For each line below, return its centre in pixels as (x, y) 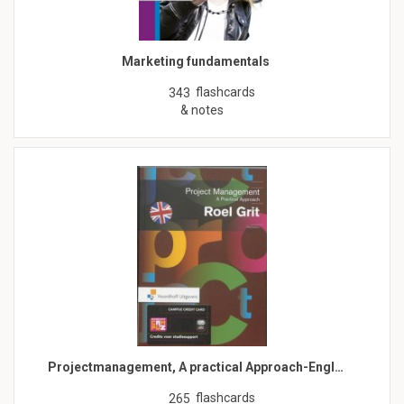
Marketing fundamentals (195, 61)
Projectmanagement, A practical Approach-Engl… (195, 367)
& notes (202, 110)
